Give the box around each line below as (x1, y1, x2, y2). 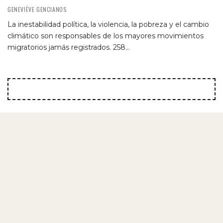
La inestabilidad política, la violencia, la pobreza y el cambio (7, 20, 209, 29)
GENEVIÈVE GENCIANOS (7, 5, 67, 14)
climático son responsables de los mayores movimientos (7, 31, 204, 41)
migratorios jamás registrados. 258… (7, 43, 130, 52)
